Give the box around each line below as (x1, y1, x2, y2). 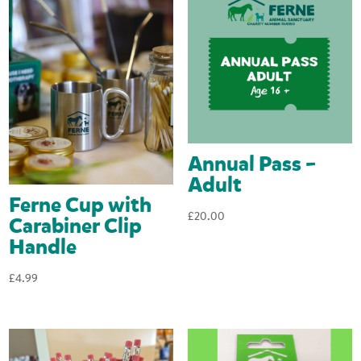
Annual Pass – (187, 150, 316, 178)
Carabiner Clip (9, 213, 143, 241)
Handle (9, 234, 77, 262)
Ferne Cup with (9, 192, 152, 220)
